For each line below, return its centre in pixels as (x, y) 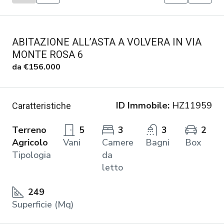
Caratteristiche (41, 105)
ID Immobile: (143, 105)
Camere (118, 142)
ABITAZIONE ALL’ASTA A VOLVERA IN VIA (107, 42)
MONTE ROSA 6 (47, 54)
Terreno (29, 130)
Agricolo (30, 142)
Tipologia (31, 155)
